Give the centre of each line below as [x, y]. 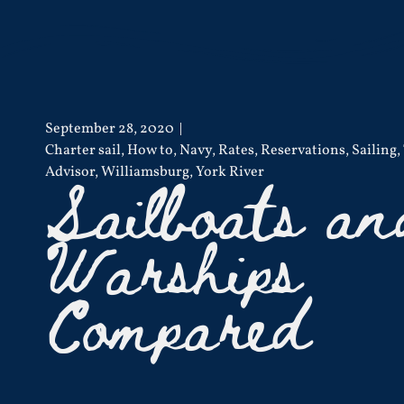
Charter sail [83, 150]
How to [151, 150]
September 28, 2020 [110, 129]
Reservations [303, 150]
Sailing [375, 150]
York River [230, 172]
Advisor [70, 172]
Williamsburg [146, 172]
